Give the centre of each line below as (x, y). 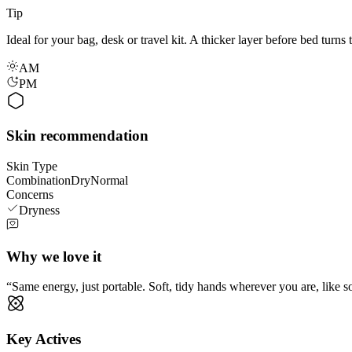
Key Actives (44, 339)
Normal (109, 180)
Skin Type (32, 166)
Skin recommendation (77, 136)
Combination (38, 180)
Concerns (30, 194)
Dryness (39, 210)
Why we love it (54, 256)
